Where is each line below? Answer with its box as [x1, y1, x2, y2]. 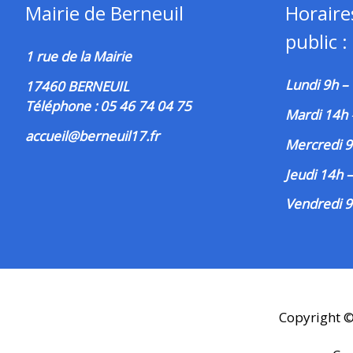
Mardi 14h [285, 106, 351, 124]
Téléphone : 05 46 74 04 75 [25, 97, 191, 116]
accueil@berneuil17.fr [25, 126, 159, 145]
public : [285, 28, 347, 55]
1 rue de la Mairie [25, 47, 132, 66]
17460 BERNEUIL [25, 77, 129, 96]
